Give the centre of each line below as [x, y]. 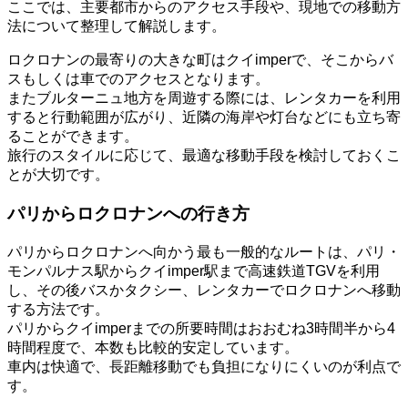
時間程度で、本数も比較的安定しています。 [153, 347]
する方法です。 [58, 309]
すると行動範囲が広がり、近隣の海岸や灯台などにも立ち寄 [204, 117]
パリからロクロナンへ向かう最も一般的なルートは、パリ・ [204, 251]
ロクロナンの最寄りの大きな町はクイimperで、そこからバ [200, 60]
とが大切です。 [58, 175]
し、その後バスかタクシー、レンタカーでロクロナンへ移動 [204, 290]
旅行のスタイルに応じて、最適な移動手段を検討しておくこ [204, 156]
